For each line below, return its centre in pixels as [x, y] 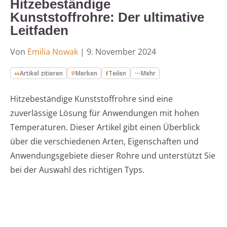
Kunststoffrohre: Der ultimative [107, 17]
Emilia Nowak [53, 52]
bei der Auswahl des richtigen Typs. [77, 170]
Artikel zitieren [42, 73]
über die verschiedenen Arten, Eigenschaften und [104, 142]
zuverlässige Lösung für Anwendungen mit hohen [105, 113]
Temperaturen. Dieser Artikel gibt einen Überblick [105, 127]
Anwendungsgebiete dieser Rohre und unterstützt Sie [113, 156]
